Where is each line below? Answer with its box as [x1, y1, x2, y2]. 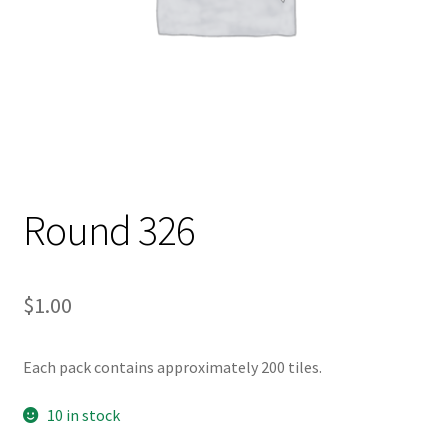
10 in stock [47, 404, 121, 425]
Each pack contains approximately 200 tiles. [22, 357, 322, 378]
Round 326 [22, 204, 195, 257]
